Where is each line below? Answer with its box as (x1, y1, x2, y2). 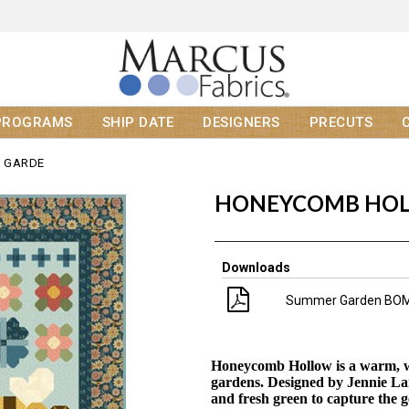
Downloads (222, 260, 291, 276)
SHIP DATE (101, 114, 173, 131)
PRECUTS (309, 114, 372, 131)
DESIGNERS (203, 114, 280, 131)
